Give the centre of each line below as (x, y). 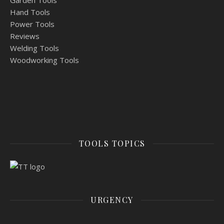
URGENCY (112, 200)
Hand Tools (30, 12)
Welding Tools (34, 48)
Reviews (25, 36)
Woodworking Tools (44, 60)
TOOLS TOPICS (112, 143)
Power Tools (32, 24)
